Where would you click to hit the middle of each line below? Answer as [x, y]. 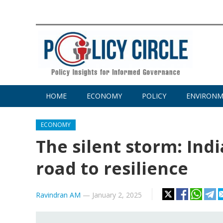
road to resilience [112, 168]
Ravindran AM [58, 195]
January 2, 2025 [117, 195]
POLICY [154, 96]
